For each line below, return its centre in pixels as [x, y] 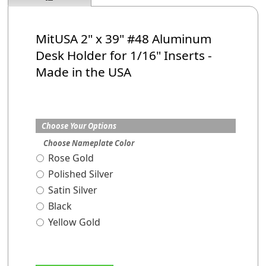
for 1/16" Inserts [158, 55]
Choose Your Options [79, 126]
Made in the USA [84, 72]
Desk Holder [73, 55]
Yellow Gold [75, 222]
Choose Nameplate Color [89, 143]
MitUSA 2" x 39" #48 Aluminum [124, 39]
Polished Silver [81, 174]
